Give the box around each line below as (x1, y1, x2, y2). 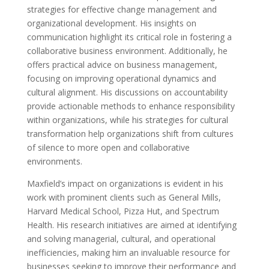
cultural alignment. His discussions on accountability (26, 86, 228, 98)
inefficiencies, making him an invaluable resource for (26, 247, 230, 259)
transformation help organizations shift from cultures (26, 128, 234, 140)
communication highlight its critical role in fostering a (26, 31, 232, 43)
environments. (26, 156, 82, 168)
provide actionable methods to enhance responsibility (26, 100, 235, 112)
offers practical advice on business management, (26, 59, 217, 71)
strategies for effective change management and (26, 4, 217, 16)
